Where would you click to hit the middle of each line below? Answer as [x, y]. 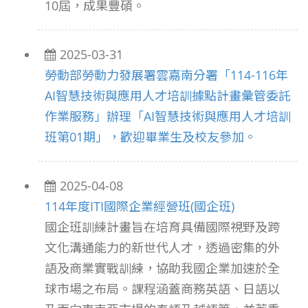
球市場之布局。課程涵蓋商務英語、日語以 [162, 289]
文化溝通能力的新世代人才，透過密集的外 [162, 247]
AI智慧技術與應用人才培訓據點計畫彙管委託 [168, 96]
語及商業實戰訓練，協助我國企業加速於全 [162, 268]
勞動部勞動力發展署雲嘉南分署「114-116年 [166, 75]
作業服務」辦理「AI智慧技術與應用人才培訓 [168, 116]
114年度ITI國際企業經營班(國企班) [140, 206]
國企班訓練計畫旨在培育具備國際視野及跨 [162, 227]
